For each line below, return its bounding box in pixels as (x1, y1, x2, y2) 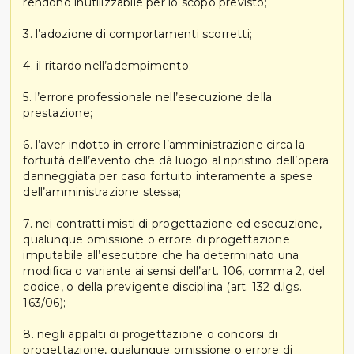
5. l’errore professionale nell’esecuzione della (23, 89, 273, 104)
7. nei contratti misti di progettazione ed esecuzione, (23, 216, 322, 231)
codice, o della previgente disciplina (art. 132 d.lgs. (23, 279, 302, 294)
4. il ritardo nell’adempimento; (23, 58, 191, 73)
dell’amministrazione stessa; (23, 184, 182, 199)
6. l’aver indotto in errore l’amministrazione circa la (23, 137, 305, 152)
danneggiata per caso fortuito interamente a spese (23, 168, 313, 183)
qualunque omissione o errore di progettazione (23, 232, 290, 247)
